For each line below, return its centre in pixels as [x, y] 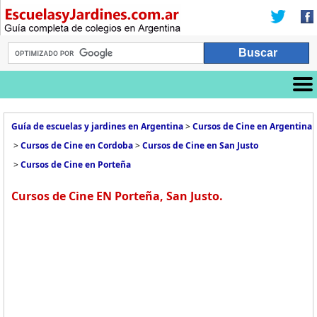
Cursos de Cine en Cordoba [77, 145]
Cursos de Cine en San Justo [200, 145]
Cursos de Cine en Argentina [252, 126]
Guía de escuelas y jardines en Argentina [97, 126]
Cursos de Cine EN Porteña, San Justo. [117, 196]
